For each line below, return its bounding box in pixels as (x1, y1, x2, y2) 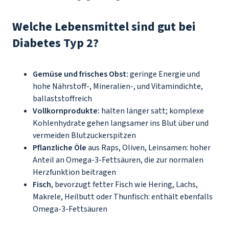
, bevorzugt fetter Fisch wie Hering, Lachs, (51, 179, 198, 190)
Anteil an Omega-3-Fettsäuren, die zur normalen (33, 154, 203, 166)
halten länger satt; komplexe (100, 105, 204, 117)
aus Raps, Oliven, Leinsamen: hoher (86, 142, 211, 153)
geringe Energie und (128, 68, 200, 80)
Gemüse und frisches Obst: (33, 68, 128, 80)
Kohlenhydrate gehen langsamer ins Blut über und (33, 118, 209, 129)
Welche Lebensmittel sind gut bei (12, 18, 196, 36)
